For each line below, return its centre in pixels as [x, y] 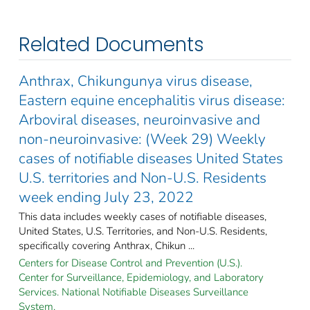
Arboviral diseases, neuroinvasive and [139, 119]
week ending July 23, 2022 [106, 197]
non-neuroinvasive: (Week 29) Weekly [142, 139]
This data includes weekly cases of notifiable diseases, [143, 216]
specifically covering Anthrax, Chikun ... [107, 245]
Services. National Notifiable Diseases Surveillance [134, 292]
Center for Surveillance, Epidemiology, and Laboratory [141, 277]
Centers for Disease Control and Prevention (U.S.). [130, 263]
